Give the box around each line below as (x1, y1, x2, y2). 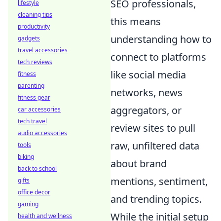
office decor (18, 188, 50, 196)
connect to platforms (110, 50, 206, 64)
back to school (18, 164, 57, 173)
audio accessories (18, 129, 67, 137)
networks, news (110, 86, 183, 100)
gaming (18, 200, 38, 208)
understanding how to (110, 33, 212, 46)
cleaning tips (18, 10, 52, 19)
